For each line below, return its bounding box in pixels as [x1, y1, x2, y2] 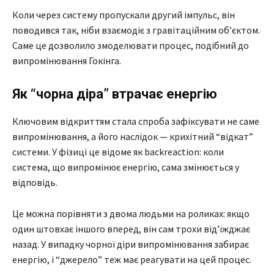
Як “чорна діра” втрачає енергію [12, 86, 217, 102]
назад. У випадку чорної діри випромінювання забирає [12, 237, 249, 250]
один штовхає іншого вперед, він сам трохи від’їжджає [12, 222, 250, 235]
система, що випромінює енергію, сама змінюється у [12, 160, 239, 173]
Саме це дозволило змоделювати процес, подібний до [12, 39, 249, 51]
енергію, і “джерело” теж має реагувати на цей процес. [12, 253, 251, 265]
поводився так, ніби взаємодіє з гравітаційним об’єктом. [12, 23, 260, 36]
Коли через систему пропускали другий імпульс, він [12, 8, 235, 21]
